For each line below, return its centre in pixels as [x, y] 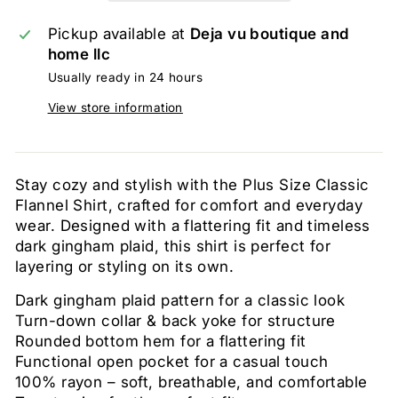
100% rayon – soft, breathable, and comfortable [191, 382]
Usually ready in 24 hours [125, 77]
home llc [79, 54]
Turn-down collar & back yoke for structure [175, 321]
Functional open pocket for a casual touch [172, 362]
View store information [115, 107]
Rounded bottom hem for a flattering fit [161, 341]
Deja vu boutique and [270, 34]
